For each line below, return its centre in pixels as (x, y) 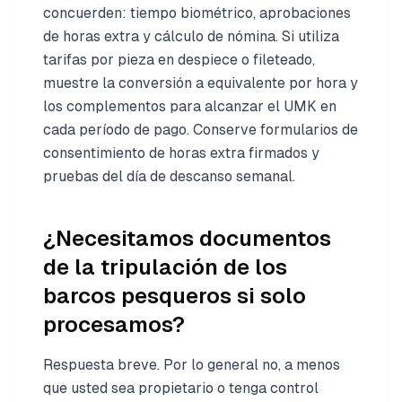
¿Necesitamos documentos (187, 238)
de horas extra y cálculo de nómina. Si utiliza (191, 36)
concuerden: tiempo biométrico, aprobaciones (197, 13)
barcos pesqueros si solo (175, 296)
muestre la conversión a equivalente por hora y (201, 83)
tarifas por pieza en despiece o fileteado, (179, 60)
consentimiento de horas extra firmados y (181, 153)
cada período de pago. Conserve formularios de (201, 130)
